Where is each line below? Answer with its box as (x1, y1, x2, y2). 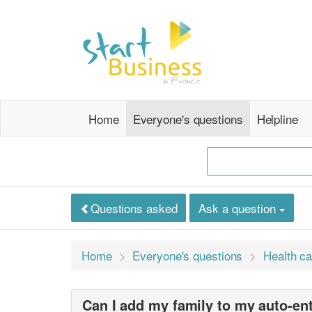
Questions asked (90, 199, 178, 217)
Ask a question (198, 199, 280, 217)
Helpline (256, 109, 298, 127)
